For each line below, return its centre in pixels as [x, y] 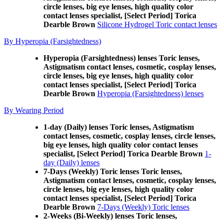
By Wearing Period [34, 110]
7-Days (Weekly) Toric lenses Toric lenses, [113, 171]
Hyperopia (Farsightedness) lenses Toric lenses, [122, 58]
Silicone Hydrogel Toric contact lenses [157, 24]
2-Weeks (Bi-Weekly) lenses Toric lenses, [110, 216]
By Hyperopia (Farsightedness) [53, 41]
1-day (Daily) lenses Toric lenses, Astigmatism [119, 127]
